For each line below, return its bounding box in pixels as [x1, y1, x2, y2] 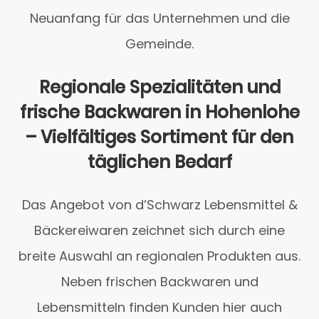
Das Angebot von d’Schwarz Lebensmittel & [21, 196, 298, 214]
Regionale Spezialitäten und [38, 75, 281, 100]
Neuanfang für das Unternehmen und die [29, 9, 290, 28]
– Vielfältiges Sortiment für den [26, 125, 293, 150]
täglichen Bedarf [87, 150, 232, 174]
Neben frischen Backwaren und [61, 273, 258, 291]
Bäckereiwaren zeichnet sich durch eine [34, 221, 285, 240]
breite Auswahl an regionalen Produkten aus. [19, 247, 300, 266]
